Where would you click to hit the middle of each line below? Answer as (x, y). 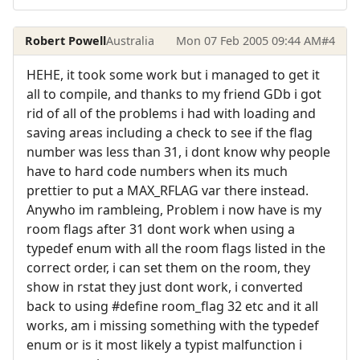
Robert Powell (66, 40)
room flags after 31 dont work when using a (161, 229)
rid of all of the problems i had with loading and (171, 114)
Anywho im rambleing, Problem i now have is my (174, 210)
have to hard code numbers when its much (157, 172)
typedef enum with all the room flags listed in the (176, 249)
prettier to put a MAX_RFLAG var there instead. (168, 191)
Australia (131, 40)
